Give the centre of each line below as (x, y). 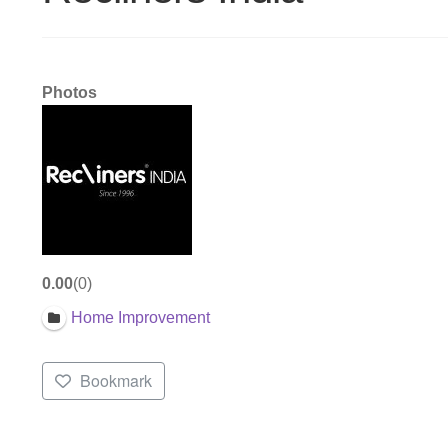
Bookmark (115, 381)
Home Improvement (140, 318)
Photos (69, 92)
